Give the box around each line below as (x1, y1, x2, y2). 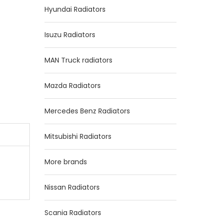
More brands (44, 157, 87, 167)
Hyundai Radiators (44, 4, 106, 14)
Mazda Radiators (44, 81, 101, 90)
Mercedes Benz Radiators (44, 106, 130, 116)
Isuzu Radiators (44, 30, 95, 40)
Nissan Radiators (44, 182, 100, 192)
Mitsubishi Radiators (44, 131, 111, 141)
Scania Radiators (44, 208, 101, 218)
